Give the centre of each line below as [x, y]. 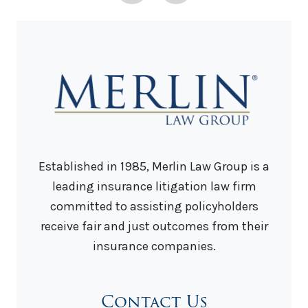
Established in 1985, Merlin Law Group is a [154, 166]
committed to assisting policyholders [154, 206]
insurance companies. [154, 246]
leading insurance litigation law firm [154, 186]
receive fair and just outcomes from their [154, 226]
